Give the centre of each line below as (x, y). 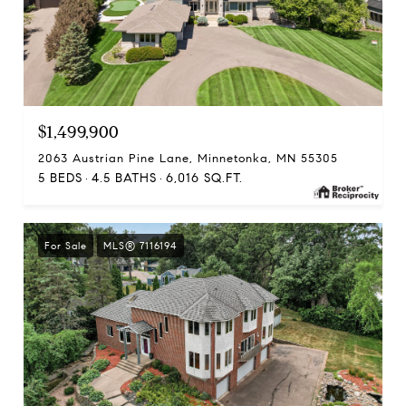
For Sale (66, 246)
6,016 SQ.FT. (204, 178)
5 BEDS (60, 178)
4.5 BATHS (124, 178)
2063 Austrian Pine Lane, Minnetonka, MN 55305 (188, 159)
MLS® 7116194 (140, 246)
